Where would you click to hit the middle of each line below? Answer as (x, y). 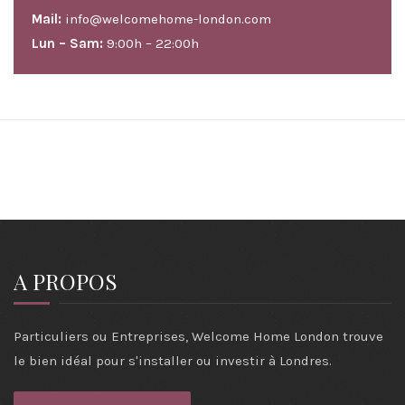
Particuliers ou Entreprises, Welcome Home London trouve (198, 336)
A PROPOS (66, 281)
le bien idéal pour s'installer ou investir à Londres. (173, 360)
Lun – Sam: (67, 43)
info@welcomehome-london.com (168, 19)
